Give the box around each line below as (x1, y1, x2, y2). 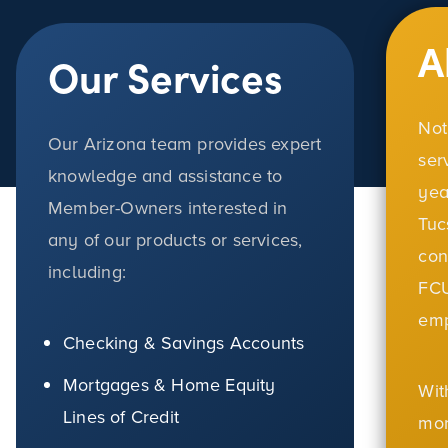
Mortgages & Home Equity (63, 371, 276, 398)
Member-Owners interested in (48, 195, 288, 222)
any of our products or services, (48, 227, 303, 254)
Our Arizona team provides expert (48, 131, 322, 158)
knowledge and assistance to (48, 163, 283, 190)
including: (48, 259, 127, 286)
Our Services (48, 48, 284, 104)
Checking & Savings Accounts (63, 329, 305, 356)
